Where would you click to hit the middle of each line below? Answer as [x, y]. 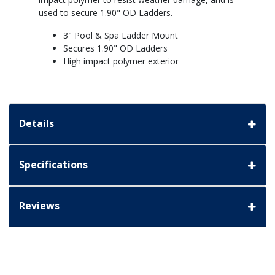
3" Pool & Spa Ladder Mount [121, 36]
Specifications [53, 165]
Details [37, 124]
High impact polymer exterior [121, 61]
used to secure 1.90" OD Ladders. [106, 13]
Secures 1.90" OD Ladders [115, 48]
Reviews [39, 206]
